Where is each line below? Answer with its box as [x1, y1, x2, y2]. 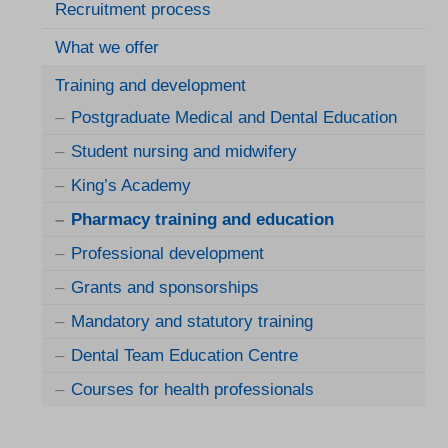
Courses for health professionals [71, 380, 314, 400]
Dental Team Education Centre [71, 346, 298, 366]
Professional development [71, 244, 264, 264]
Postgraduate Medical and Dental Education [71, 108, 397, 128]
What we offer [55, 38, 159, 57]
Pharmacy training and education [71, 210, 334, 230]
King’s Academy [71, 176, 191, 196]
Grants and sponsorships [71, 278, 259, 298]
